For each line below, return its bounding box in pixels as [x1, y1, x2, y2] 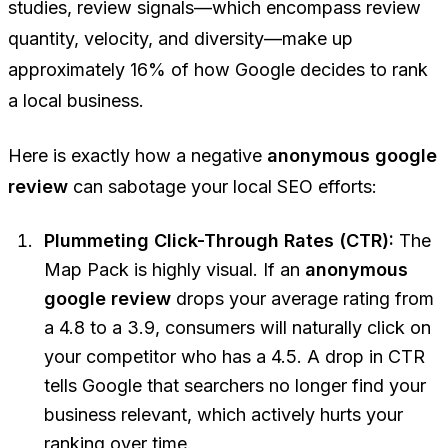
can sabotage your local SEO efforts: [68, 176, 377, 198]
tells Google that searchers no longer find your [44, 375, 426, 397]
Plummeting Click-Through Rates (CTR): [44, 230, 394, 252]
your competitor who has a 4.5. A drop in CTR [44, 346, 425, 368]
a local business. [8, 90, 144, 112]
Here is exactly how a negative [8, 145, 267, 167]
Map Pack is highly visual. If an [44, 259, 305, 281]
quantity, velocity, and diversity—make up [8, 28, 353, 50]
